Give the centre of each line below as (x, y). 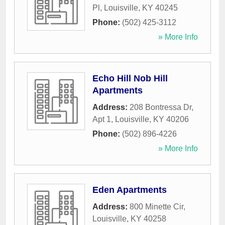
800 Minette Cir (156, 207)
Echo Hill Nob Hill (130, 79)
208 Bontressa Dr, (161, 107)
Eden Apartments (130, 190)
